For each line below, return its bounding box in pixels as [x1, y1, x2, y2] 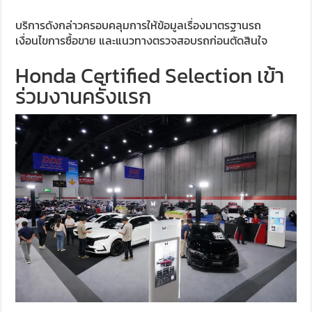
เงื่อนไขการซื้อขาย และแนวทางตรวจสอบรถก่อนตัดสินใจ [15, 32, 268, 49]
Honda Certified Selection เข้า [15, 60, 285, 92]
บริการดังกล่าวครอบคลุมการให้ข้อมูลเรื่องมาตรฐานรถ [15, 17, 262, 34]
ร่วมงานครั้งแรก [15, 81, 152, 113]
